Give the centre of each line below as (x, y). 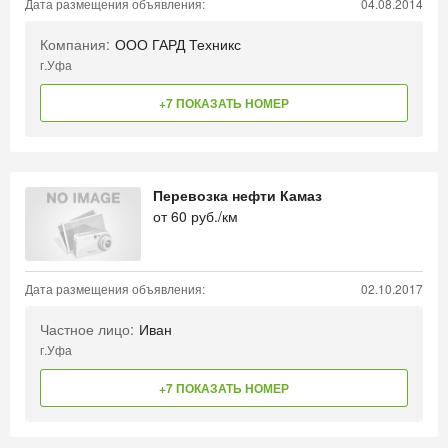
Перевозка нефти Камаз (237, 195)
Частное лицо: (87, 329)
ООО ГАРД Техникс (178, 44)
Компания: (75, 44)
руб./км (212, 216)
